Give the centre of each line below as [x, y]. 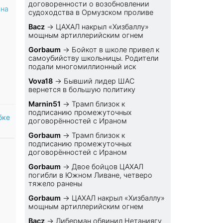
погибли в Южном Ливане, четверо [91, 175]
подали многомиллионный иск [82, 67]
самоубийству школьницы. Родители [94, 58]
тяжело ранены [56, 184]
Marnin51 [45, 104]
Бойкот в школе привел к [116, 50]
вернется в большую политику [82, 90]
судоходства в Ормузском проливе [91, 12]
